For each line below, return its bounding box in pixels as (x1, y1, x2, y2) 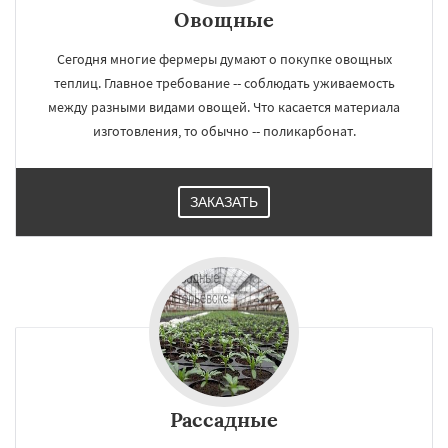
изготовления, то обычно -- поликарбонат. (92, 122, 356, 140)
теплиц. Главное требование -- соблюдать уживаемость (53, 74, 395, 92)
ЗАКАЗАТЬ (190, 194, 258, 210)
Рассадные (170, 407, 278, 432)
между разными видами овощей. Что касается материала (48, 98, 400, 116)
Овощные (174, 7, 274, 32)
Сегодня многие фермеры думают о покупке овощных (56, 50, 392, 68)
